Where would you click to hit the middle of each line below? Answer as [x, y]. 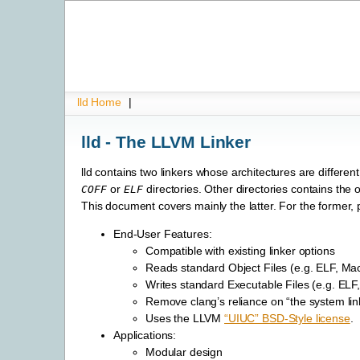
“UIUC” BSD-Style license [287, 319]
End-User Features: [163, 234]
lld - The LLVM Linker [166, 141]
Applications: [145, 335]
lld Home [99, 102]
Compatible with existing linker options [240, 251]
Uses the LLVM [185, 319]
